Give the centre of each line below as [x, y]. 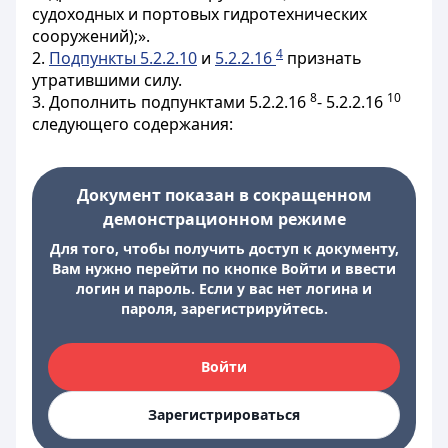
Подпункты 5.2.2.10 [123, 58]
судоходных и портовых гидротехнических [199, 14]
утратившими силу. [107, 80]
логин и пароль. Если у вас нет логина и [224, 288]
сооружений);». [91, 36]
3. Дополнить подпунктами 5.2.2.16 [171, 102]
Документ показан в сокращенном [224, 195]
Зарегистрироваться [224, 414]
